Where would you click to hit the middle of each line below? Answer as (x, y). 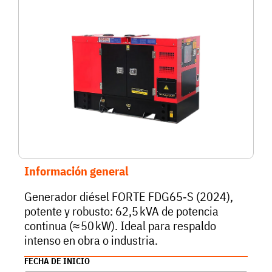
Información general (76, 171)
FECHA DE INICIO (57, 261)
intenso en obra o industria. (91, 240)
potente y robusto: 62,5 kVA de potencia (121, 211)
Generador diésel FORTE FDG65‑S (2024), (129, 196)
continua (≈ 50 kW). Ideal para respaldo (120, 226)
